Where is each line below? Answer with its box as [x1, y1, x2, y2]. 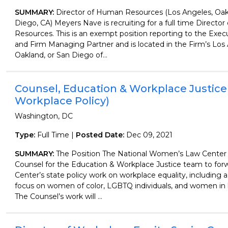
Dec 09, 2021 [126, 130, 173, 139]
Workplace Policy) [14, 95, 109, 107]
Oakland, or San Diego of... [14, 50, 107, 60]
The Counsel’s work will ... [14, 192, 102, 201]
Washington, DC [14, 111, 73, 121]
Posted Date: [75, 130, 126, 139]
